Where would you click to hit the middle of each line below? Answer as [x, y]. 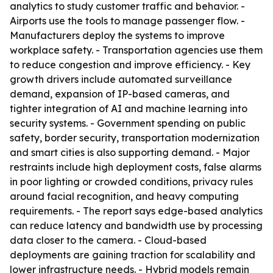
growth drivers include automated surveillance [121, 79]
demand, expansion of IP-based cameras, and [120, 94]
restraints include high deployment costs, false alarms [136, 167]
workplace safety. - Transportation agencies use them [136, 50]
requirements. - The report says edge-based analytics [136, 211]
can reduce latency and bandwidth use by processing [136, 225]
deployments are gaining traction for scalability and [133, 255]
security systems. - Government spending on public [128, 123]
